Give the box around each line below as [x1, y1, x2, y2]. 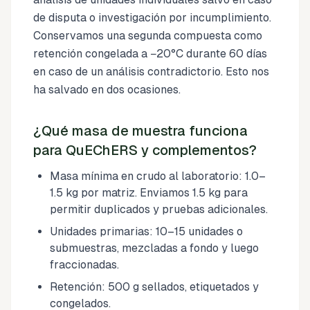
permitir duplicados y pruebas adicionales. [50, 202, 268, 216]
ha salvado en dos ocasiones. [33, 82, 181, 96]
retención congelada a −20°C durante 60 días [33, 46, 267, 60]
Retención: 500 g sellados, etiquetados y [50, 280, 259, 293]
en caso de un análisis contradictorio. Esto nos [33, 64, 269, 78]
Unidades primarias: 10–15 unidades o [50, 224, 243, 238]
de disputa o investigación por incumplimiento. [33, 10, 271, 24]
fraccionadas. [50, 257, 119, 271]
